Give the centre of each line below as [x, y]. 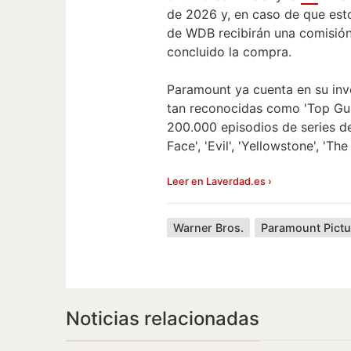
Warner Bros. [209, 227]
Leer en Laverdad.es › [220, 181]
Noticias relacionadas [163, 318]
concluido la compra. [230, 51]
